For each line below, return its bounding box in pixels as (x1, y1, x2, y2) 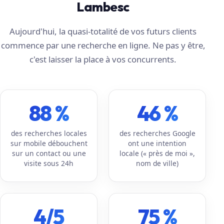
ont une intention (128, 138, 187, 148)
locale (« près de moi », (119, 148, 195, 158)
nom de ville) (136, 158, 179, 168)
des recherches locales (10, 128, 87, 138)
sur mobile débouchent (10, 138, 87, 148)
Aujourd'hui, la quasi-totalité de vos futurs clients (9, 25, 197, 37)
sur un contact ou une (11, 148, 86, 158)
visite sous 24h (24, 158, 74, 168)
